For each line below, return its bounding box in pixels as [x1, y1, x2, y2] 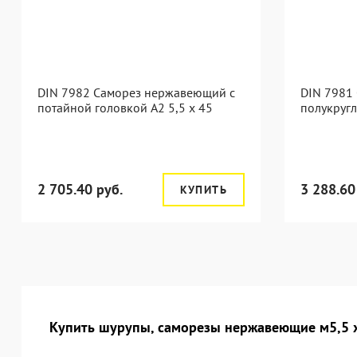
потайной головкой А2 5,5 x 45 [37, 100, 213, 116]
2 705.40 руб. [37, 180, 123, 198]
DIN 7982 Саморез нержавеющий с [37, 84, 235, 100]
